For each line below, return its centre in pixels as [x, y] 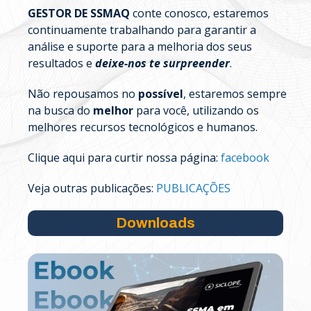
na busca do [60, 111]
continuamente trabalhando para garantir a [142, 30]
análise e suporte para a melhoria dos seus [140, 47]
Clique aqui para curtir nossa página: [124, 158]
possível [161, 94]
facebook [245, 158]
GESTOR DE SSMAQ [79, 14]
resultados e [61, 64]
